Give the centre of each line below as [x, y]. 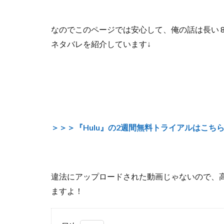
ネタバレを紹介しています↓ [101, 44]
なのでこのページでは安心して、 [111, 29]
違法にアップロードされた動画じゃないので [131, 176]
